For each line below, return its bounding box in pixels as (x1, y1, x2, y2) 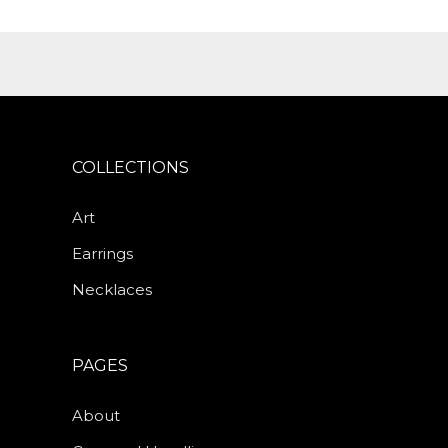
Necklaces (72, 280, 152, 299)
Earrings (72, 244, 133, 263)
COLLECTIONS (72, 158, 189, 177)
